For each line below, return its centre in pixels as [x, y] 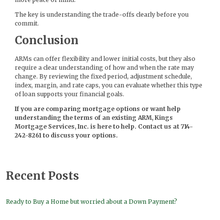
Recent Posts [42, 176]
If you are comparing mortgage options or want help [98, 109]
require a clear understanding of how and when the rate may [104, 67]
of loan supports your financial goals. [69, 94]
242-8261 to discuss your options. [66, 135]
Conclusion [47, 41]
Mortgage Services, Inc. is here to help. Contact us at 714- [104, 126]
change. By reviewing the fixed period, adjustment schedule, [103, 76]
